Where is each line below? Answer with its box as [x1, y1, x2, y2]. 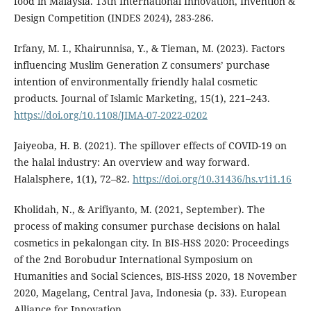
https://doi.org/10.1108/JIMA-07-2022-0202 [13, 108, 208, 121]
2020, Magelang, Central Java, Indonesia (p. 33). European [13, 285, 287, 299]
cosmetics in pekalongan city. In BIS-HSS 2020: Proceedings [13, 235, 289, 249]
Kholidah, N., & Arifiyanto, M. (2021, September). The [13, 202, 265, 216]
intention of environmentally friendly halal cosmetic [13, 74, 258, 88]
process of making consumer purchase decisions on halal [13, 219, 280, 233]
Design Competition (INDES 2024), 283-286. [13, 10, 214, 24]
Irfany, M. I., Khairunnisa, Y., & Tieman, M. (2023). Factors [13, 41, 285, 55]
